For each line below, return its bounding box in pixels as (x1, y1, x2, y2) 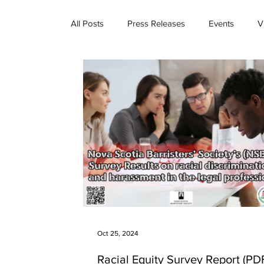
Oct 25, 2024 (97, 229, 138, 237)
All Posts (71, 18, 104, 28)
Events (209, 18, 234, 28)
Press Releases (127, 18, 185, 28)
